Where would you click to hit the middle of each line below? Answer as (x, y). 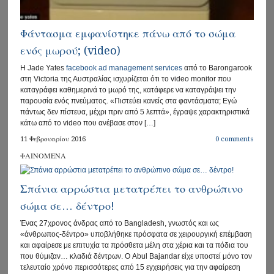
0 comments (234, 139)
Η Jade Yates (43, 68)
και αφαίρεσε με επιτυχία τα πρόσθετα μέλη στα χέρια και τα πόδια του (135, 245)
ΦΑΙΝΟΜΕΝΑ (43, 156)
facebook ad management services (124, 68)
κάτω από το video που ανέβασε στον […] (88, 123)
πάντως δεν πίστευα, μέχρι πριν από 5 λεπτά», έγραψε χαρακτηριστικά (135, 112)
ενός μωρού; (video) (71, 50)
